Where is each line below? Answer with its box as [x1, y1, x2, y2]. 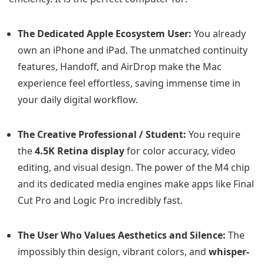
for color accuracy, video [124, 144, 236, 157]
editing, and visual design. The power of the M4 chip [18, 160, 250, 174]
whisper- [209, 245, 249, 258]
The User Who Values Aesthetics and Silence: [18, 228, 226, 242]
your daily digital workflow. [18, 93, 138, 106]
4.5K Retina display [35, 144, 124, 157]
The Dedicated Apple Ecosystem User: [18, 27, 192, 40]
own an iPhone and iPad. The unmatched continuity [18, 43, 247, 57]
